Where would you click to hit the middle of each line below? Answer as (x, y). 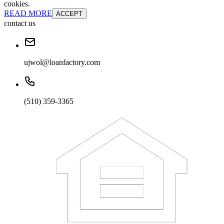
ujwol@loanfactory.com (62, 62)
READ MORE (28, 13)
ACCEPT (69, 14)
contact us (20, 23)
